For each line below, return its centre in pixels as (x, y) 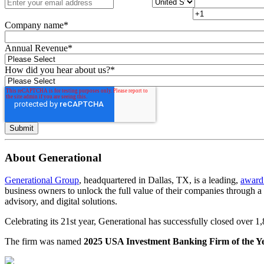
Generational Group (42, 180)
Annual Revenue (36, 48)
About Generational (53, 157)
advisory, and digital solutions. (61, 202)
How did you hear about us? (57, 70)
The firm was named (44, 242)
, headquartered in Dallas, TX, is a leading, (160, 180)
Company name (34, 25)
